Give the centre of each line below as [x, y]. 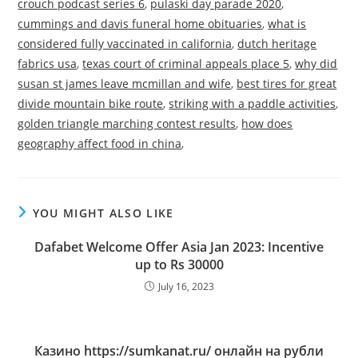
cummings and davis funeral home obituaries [140, 24]
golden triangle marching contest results [127, 123]
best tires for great [287, 84]
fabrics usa [48, 64]
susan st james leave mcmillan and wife [125, 84]
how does [267, 123]
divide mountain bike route [91, 103]
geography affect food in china [100, 143]
